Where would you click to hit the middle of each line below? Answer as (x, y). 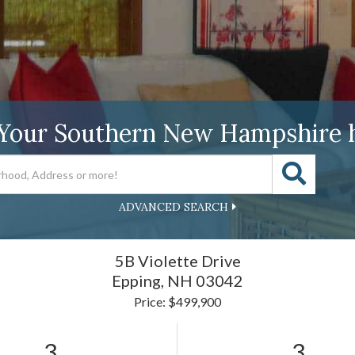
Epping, (139, 281)
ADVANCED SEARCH (174, 207)
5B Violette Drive (177, 261)
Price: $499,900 (177, 302)
